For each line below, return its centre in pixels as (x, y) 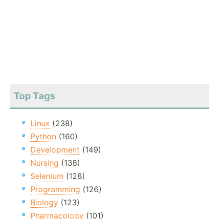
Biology (44, 203)
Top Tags (34, 96)
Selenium (47, 176)
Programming (55, 189)
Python (43, 137)
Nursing (44, 163)
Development (55, 150)
